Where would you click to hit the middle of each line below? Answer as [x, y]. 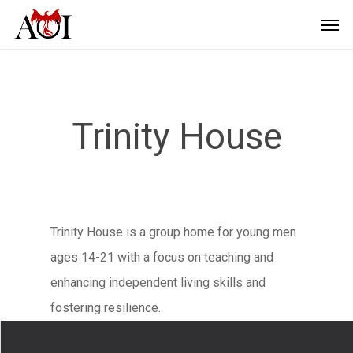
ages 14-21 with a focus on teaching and [162, 257]
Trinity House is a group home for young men [173, 232]
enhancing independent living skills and [158, 282]
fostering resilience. [106, 308]
